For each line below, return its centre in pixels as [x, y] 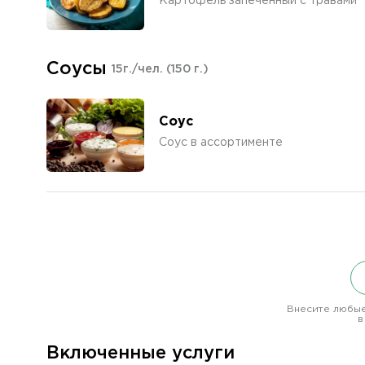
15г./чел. [139, 69]
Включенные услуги [141, 354]
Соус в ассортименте [221, 143]
